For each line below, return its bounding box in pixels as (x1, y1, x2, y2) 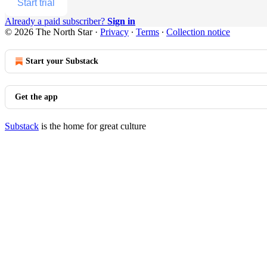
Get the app (15, 92, 58, 101)
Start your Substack (26, 56, 98, 66)
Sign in (107, 15, 135, 26)
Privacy (100, 26, 129, 37)
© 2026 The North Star (5, 26, 92, 37)
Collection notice (166, 26, 230, 37)
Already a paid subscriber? (5, 15, 107, 26)
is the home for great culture (39, 120, 146, 131)
